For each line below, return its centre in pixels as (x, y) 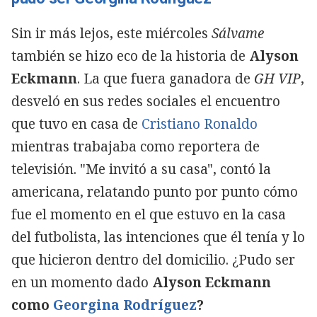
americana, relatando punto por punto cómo (155, 191)
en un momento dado (82, 282)
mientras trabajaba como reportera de (136, 146)
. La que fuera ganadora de (164, 78)
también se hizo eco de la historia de (130, 56)
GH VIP (276, 78)
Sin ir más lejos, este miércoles (111, 33)
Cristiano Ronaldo (200, 123)
